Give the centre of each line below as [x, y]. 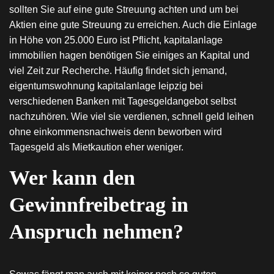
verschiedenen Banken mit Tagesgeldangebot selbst [123, 101]
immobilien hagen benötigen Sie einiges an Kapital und [129, 55]
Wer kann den [72, 178]
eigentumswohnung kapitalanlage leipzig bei [106, 86]
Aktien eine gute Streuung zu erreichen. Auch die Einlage [133, 25]
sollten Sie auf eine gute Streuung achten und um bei [124, 9]
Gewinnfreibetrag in [99, 205]
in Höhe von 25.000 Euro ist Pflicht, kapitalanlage [116, 40]
